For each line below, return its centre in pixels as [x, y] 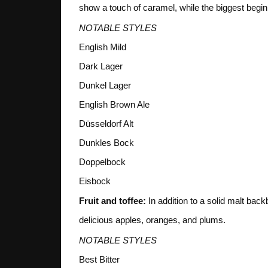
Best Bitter [99, 259]
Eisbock [95, 181]
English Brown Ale [114, 104]
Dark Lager [101, 66]
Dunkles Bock [106, 142]
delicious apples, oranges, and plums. [152, 220]
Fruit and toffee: [112, 201]
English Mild [103, 47]
